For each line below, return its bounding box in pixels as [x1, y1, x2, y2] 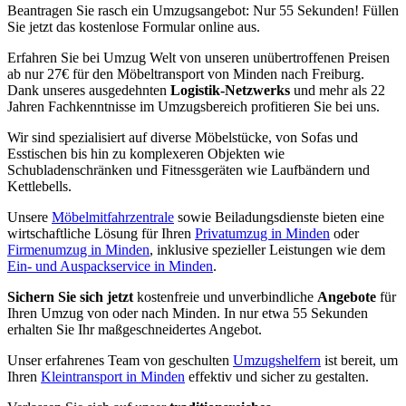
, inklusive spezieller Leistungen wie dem [150, 241, 385, 257]
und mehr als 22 [294, 82, 385, 98]
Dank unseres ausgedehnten [7, 82, 167, 98]
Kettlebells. [7, 178, 72, 194]
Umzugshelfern [233, 352, 321, 368]
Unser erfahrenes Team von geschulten [7, 352, 233, 368]
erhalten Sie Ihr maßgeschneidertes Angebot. [7, 321, 262, 337]
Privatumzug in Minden [195, 225, 330, 241]
